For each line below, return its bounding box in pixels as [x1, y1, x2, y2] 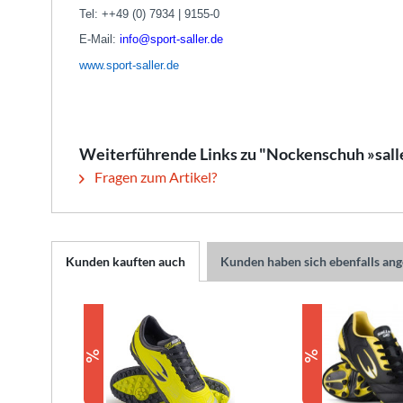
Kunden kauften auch [66, 253, 185, 269]
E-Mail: [79, 31, 120, 46]
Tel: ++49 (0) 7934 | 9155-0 [79, 6, 219, 21]
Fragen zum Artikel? [92, 167, 217, 185]
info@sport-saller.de [120, 31, 223, 46]
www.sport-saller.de [79, 58, 179, 72]
